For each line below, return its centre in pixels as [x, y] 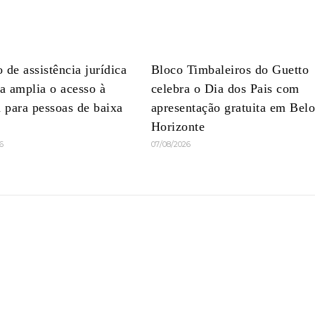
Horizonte [178, 127]
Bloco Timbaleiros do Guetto [230, 70]
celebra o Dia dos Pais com [225, 89]
